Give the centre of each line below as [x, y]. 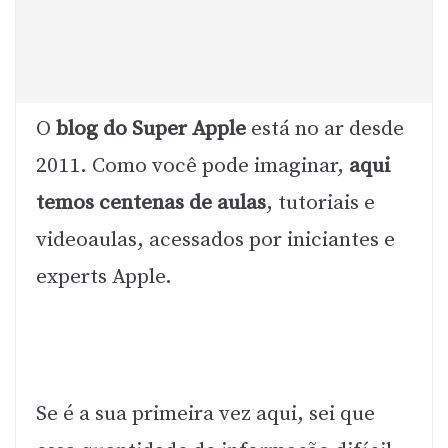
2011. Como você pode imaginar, [192, 166]
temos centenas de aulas [151, 203]
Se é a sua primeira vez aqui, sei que [205, 414]
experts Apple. [104, 277]
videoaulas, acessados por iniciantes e [215, 240]
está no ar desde [325, 129]
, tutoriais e [320, 203]
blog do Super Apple [151, 129]
